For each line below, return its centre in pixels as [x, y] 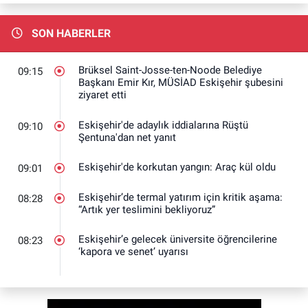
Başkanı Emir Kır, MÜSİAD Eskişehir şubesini [181, 83]
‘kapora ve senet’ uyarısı [133, 252]
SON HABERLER [69, 34]
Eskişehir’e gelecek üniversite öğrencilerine [178, 240]
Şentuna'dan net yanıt [127, 137]
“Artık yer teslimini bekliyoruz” [147, 209]
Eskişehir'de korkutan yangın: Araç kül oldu [177, 167]
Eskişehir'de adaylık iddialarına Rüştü [163, 125]
